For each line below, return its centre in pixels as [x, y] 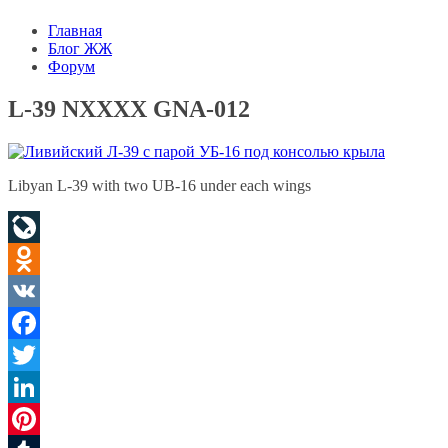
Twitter [30, 386]
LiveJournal [45, 258]
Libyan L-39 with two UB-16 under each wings [159, 185]
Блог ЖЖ [80, 48]
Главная [75, 30]
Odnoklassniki [53, 290]
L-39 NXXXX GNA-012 [129, 108]
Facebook [39, 354]
